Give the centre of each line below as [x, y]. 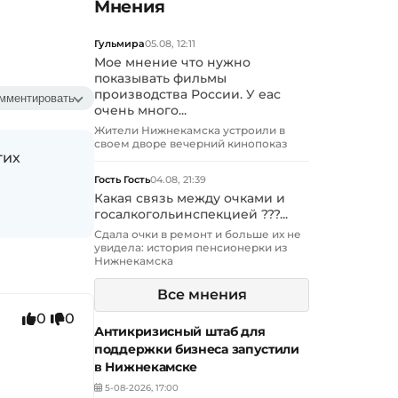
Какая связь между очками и [190, 199]
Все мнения [202, 295]
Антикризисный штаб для [180, 332]
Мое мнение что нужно [172, 63]
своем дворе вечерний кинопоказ [191, 144]
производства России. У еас [187, 95]
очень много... [140, 111]
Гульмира [119, 44]
